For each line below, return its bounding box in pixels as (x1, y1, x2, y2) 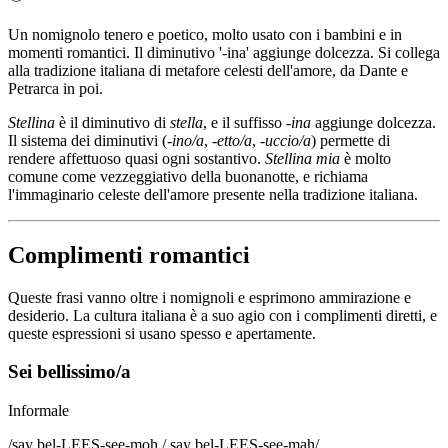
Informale (8, 402, 69, 420)
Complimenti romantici (8, 241, 250, 268)
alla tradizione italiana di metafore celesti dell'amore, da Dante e (8, 61, 408, 79)
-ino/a (167, 131, 204, 149)
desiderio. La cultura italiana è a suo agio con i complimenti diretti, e (8, 306, 437, 324)
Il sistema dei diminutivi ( (8, 131, 167, 149)
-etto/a (212, 131, 252, 149)
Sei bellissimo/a (8, 361, 131, 383)
